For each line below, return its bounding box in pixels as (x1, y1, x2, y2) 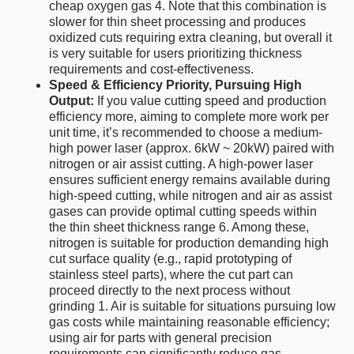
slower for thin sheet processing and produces (49, 15, 307, 29)
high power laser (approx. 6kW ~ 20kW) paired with (49, 141, 335, 156)
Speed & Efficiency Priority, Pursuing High (49, 78, 303, 92)
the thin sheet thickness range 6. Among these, (49, 220, 310, 235)
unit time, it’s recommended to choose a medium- (49, 126, 323, 140)
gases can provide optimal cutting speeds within (49, 205, 318, 219)
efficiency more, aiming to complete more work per (49, 110, 330, 124)
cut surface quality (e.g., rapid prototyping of (49, 252, 292, 266)
